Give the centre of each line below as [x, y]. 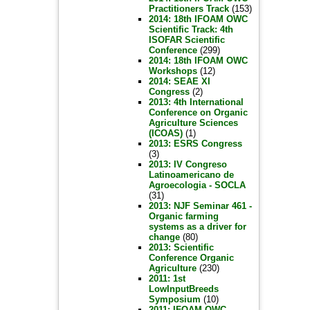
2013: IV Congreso [188, 164]
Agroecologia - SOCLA [197, 185]
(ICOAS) [165, 133]
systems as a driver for [197, 227]
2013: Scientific [181, 247]
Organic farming [183, 216]
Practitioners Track [189, 9]
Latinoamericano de [191, 175]
